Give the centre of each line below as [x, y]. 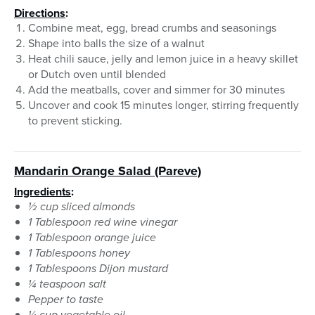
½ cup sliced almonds [82, 207]
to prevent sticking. [75, 121]
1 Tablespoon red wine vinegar [103, 222]
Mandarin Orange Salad [83, 171]
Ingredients [43, 192]
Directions [40, 13]
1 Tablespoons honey [79, 253]
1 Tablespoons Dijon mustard [98, 269]
